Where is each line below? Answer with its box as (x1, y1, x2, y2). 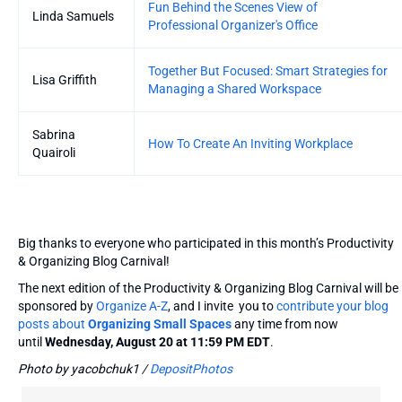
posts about (18, 316, 88, 331)
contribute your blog (276, 298, 389, 313)
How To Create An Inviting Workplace (148, 135, 353, 151)
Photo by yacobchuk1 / (18, 361, 150, 376)
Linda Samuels (32, 8, 114, 23)
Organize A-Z (96, 298, 168, 313)
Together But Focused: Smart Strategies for (148, 63, 388, 78)
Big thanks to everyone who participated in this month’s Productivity (18, 235, 394, 250)
